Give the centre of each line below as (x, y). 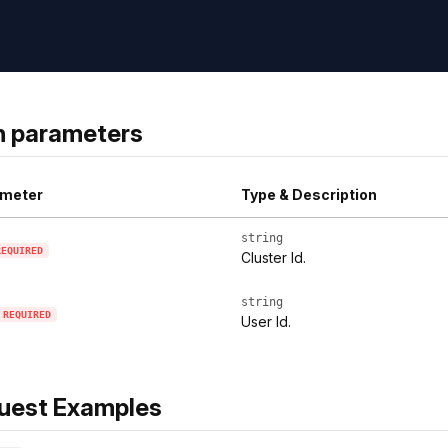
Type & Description (309, 195)
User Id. (266, 322)
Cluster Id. (273, 258)
